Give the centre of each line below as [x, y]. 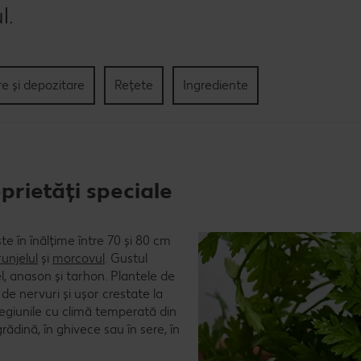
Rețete [134, 85]
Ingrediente [216, 85]
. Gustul [126, 258]
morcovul [79, 258]
